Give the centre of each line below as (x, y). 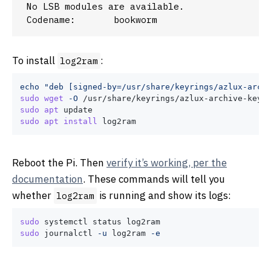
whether (33, 196)
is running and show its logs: (164, 196)
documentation (47, 179)
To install (35, 61)
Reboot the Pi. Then (59, 163)
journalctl (68, 233)
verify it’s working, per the (167, 163)
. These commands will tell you (154, 179)
